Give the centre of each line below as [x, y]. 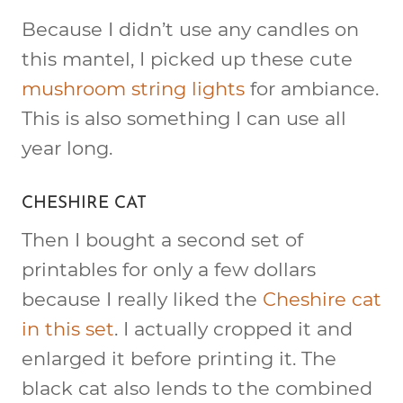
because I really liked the [142, 299]
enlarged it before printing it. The [179, 358]
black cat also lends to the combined [197, 388]
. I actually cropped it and [233, 329]
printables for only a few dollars [169, 269]
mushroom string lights [133, 88]
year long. [67, 148]
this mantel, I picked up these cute [187, 58]
